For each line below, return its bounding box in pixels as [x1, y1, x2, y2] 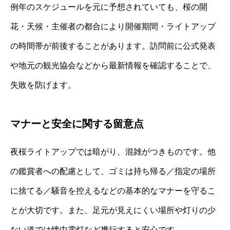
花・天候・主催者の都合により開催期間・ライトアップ [10, 22, 216, 31]
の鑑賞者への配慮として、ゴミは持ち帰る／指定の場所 [10, 166, 216, 176]
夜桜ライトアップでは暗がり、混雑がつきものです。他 [10, 147, 216, 156]
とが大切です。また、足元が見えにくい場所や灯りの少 [10, 205, 216, 215]
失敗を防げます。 [10, 80, 76, 89]
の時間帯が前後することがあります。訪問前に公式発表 [10, 41, 216, 50]
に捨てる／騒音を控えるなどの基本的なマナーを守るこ [10, 186, 216, 195]
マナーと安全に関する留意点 [10, 118, 144, 129]
